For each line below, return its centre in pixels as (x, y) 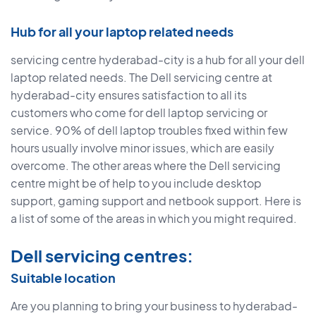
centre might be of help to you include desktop (136, 183)
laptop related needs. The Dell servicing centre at (141, 78)
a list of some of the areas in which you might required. (154, 219)
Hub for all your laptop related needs (122, 32)
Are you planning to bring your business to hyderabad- (154, 306)
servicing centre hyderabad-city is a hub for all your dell (158, 60)
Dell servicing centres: (102, 256)
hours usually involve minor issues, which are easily (142, 148)
